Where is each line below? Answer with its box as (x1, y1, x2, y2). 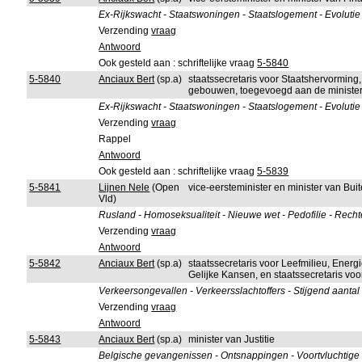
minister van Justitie (188, 334, 276, 345)
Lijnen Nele (99, 182, 150, 193)
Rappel (99, 133, 132, 145)
